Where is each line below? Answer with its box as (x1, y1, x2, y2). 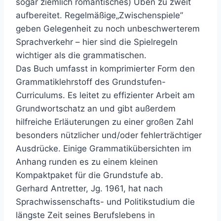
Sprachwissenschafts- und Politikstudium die (16, 197, 195, 207)
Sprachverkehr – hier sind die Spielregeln (16, 37, 178, 47)
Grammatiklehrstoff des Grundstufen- (16, 77, 166, 87)
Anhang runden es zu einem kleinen (16, 157, 158, 167)
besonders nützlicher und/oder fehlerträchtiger (16, 130, 202, 141)
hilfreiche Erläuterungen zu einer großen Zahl (16, 117, 193, 127)
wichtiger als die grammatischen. (16, 50, 147, 61)
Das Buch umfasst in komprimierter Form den (16, 64, 195, 74)
